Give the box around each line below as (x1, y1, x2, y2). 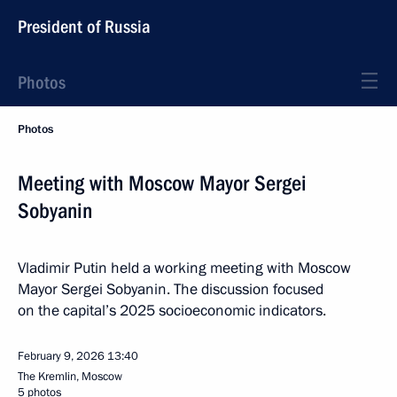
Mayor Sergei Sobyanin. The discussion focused (18, 279, 323, 300)
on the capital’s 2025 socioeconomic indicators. (18, 300, 326, 321)
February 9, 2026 (18, 348, 105, 364)
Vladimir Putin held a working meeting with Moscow (18, 258, 351, 278)
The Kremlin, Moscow (18, 369, 122, 385)
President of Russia (18, 16, 151, 37)
